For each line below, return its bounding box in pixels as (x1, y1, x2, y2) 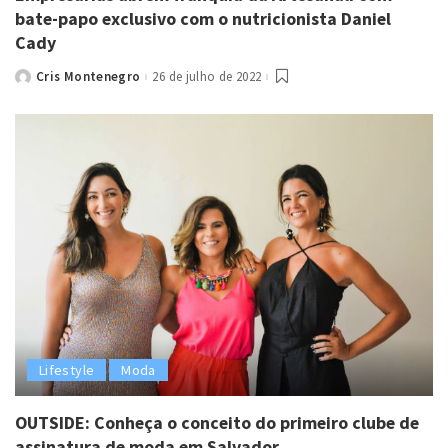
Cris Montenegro (36, 68, 141, 86)
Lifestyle (39, 360, 95, 379)
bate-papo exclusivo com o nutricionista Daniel (15, 7, 391, 31)
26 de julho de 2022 (152, 68, 262, 86)
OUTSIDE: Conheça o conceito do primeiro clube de (15, 410, 419, 434)
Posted (14, 73, 60, 91)
